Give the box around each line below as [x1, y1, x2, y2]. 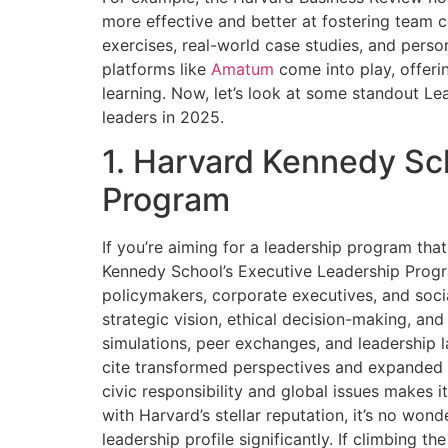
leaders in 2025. [102, 107, 224, 128]
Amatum [211, 59, 274, 80]
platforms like [102, 59, 211, 80]
